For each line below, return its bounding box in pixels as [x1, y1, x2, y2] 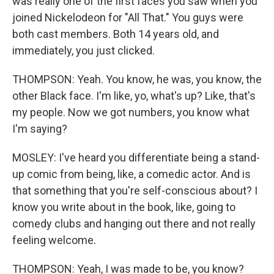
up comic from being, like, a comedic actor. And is [12, 168, 251, 181]
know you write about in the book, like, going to [12, 201, 235, 214]
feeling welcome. [12, 234, 96, 247]
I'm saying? [12, 122, 67, 136]
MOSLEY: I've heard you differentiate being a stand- [12, 151, 260, 165]
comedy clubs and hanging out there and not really [12, 217, 256, 231]
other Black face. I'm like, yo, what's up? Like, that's [12, 89, 256, 103]
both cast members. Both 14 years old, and [12, 28, 219, 41]
